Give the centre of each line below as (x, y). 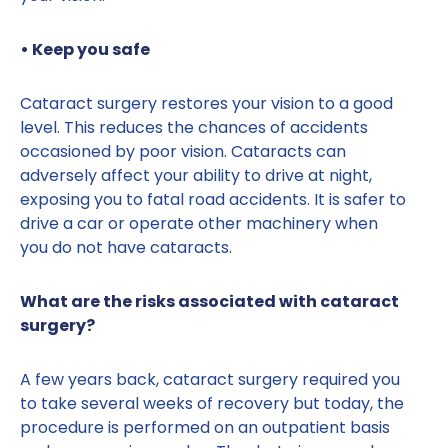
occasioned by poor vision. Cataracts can (183, 152)
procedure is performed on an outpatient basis (205, 428)
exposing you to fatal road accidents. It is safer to (213, 200)
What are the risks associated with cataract (209, 302)
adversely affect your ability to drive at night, (196, 176)
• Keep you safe (85, 50)
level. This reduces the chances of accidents (194, 128)
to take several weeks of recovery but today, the (212, 404)
